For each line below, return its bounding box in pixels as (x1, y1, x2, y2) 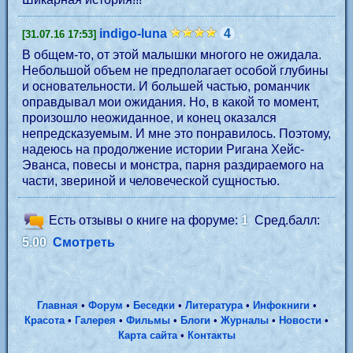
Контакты (187, 329, 236, 341)
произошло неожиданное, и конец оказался (22, 111, 224, 124)
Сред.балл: (248, 214, 320, 228)
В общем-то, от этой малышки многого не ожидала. (22, 48, 321, 61)
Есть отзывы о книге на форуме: (46, 214, 241, 228)
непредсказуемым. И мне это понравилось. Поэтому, (22, 127, 331, 140)
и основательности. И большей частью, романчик (22, 80, 139, 93)
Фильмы (126, 314, 170, 326)
